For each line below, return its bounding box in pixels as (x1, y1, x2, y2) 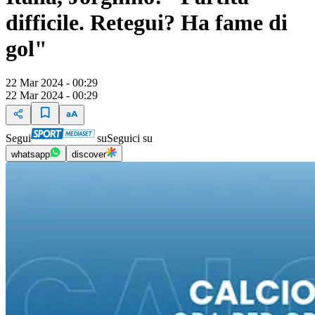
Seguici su (107, 132, 153, 145)
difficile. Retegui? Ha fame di (6, 9, 288, 35)
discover (72, 149, 106, 160)
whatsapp (11, 149, 50, 160)
